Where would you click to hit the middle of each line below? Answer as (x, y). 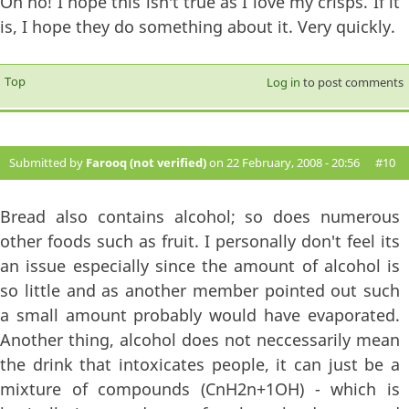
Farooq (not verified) (146, 163)
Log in (283, 83)
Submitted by (47, 163)
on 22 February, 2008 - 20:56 (283, 163)
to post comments (351, 83)
